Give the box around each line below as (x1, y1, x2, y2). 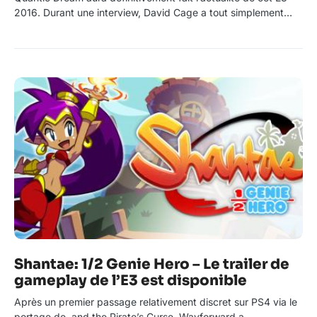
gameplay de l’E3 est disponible (14, 272, 247, 290)
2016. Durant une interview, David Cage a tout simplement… (14, 6, 292, 19)
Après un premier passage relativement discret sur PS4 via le (14, 296, 297, 309)
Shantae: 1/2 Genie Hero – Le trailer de (14, 255, 289, 274)
